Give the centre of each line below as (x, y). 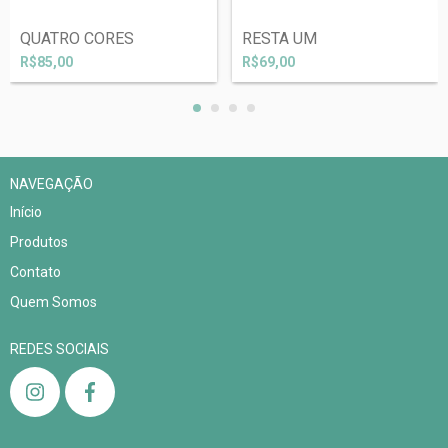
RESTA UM (279, 38)
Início (26, 211)
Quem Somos (53, 301)
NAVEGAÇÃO (51, 183)
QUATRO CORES (77, 38)
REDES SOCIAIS (59, 348)
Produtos (39, 241)
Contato (35, 271)
